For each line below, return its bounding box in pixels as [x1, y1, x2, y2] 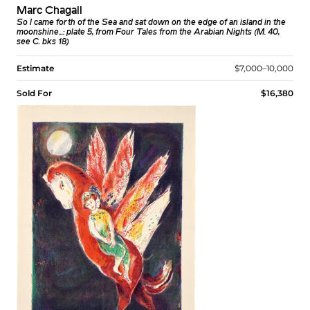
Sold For [17, 87, 52, 98]
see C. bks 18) [17, 37, 69, 46]
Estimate [17, 62, 54, 73]
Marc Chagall [17, 5, 82, 17]
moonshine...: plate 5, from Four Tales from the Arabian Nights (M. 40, [17, 28, 280, 37]
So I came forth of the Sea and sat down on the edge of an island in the [17, 18, 286, 27]
